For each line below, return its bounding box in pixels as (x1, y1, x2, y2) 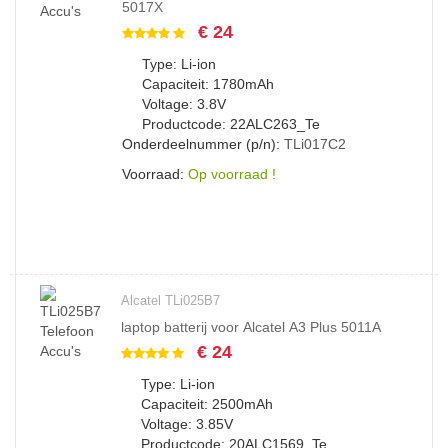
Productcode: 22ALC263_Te (142, 116, 320, 132)
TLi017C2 (284, 136, 346, 152)
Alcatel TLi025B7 (121, 293, 220, 308)
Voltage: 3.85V (141, 416, 233, 432)
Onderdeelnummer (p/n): (122, 136, 284, 152)
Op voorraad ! (188, 166, 276, 182)
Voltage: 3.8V (142, 96, 226, 112)
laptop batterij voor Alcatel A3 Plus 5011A (121, 319, 381, 335)
